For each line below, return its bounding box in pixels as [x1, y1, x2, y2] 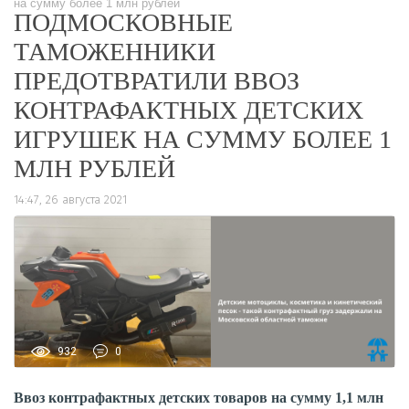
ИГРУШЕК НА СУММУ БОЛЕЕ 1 [14, 125, 392, 153]
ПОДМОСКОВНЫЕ [14, 8, 233, 37]
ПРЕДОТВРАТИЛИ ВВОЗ [14, 67, 299, 95]
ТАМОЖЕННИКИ [14, 37, 215, 66]
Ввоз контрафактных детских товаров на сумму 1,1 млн [14, 389, 383, 405]
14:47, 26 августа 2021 [14, 193, 127, 206]
